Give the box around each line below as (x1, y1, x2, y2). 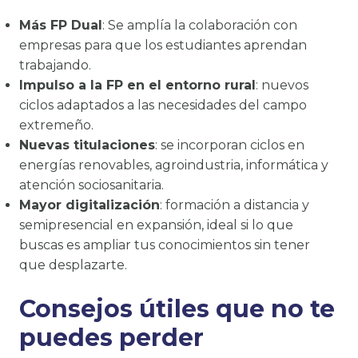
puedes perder (19, 322, 204, 352)
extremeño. (19, 117, 93, 133)
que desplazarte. (19, 257, 127, 272)
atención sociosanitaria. (19, 177, 164, 193)
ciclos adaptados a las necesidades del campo (19, 97, 307, 113)
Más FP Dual (19, 17, 102, 33)
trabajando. (19, 57, 91, 73)
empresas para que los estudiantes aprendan (19, 37, 307, 53)
